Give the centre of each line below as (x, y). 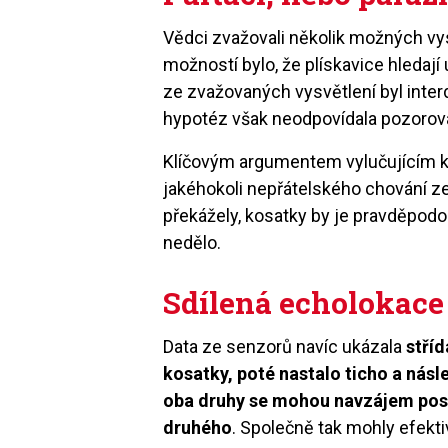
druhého (198, 427)
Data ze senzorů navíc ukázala (285, 346)
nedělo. (192, 242)
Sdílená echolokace (304, 302)
